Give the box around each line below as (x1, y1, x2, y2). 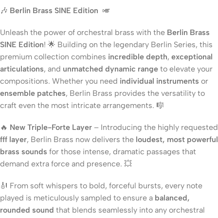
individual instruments (120, 76, 199, 86)
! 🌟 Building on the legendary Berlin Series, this (44, 39, 213, 49)
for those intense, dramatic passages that (47, 146, 196, 156)
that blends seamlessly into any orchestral (54, 205, 205, 215)
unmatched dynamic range (63, 64, 158, 73)
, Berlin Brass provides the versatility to (66, 88, 205, 98)
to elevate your (158, 64, 213, 73)
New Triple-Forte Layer (10, 122, 92, 132)
